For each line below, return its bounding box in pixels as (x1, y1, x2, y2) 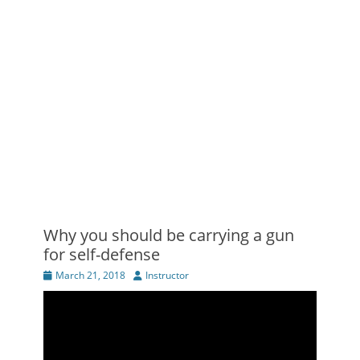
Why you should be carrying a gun (43, 224, 294, 246)
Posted (43, 268, 73, 281)
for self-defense (43, 243, 160, 265)
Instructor (145, 268, 189, 282)
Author (133, 268, 163, 281)
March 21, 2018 (55, 268, 125, 282)
